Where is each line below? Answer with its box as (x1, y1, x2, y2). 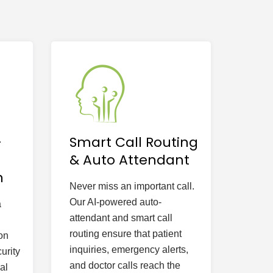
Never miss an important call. (69, 181, 194, 191)
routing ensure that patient (69, 229, 182, 239)
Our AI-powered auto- (69, 197, 161, 207)
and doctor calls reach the (69, 260, 180, 271)
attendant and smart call (69, 213, 172, 223)
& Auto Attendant (69, 151, 190, 169)
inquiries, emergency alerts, (69, 244, 188, 255)
